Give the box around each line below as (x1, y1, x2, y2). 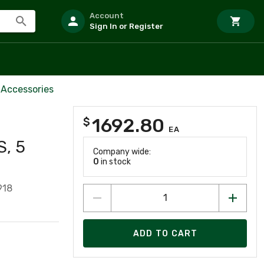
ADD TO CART (133, 228, 198, 239)
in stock (99, 157, 131, 167)
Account (90, 11, 124, 20)
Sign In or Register (90, 22, 163, 31)
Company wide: (93, 147, 151, 157)
